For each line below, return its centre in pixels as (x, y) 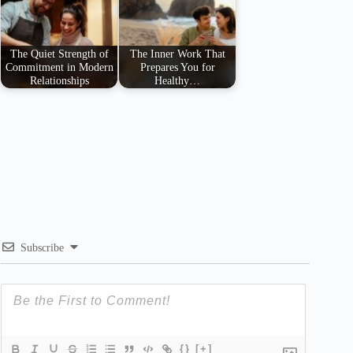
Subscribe (42, 248)
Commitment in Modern (59, 67)
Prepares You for (177, 67)
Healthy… (177, 80)
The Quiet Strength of (59, 53)
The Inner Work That (177, 53)
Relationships (59, 80)
